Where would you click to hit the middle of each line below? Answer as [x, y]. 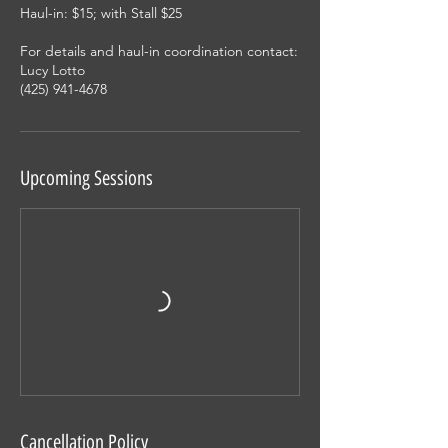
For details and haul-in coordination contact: [159, 51]
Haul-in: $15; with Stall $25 [101, 13]
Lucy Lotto [52, 70]
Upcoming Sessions [86, 178]
